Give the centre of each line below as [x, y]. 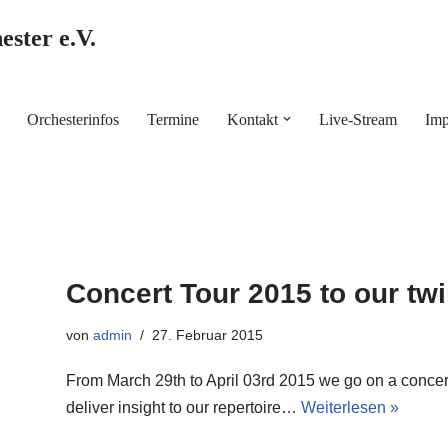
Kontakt [252, 119]
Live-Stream [358, 119]
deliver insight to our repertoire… [183, 407]
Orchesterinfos [73, 119]
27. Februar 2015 [207, 335]
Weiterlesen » [350, 407]
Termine [173, 119]
